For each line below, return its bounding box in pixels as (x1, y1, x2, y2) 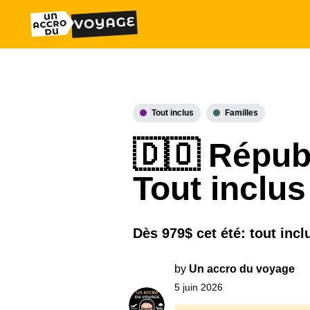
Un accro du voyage (189, 263, 295, 275)
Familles (225, 108, 258, 118)
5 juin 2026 (174, 282, 223, 293)
